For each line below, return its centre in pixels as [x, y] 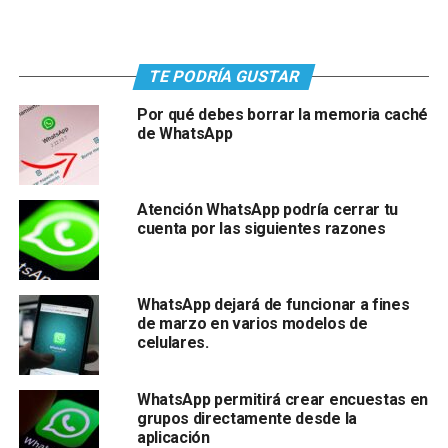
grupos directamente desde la [246, 418]
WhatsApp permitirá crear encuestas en [282, 399]
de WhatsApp [184, 133]
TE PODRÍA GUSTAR [224, 76]
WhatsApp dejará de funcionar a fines [273, 304]
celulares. [172, 342]
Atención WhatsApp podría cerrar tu [267, 209]
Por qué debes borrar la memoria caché [282, 114]
